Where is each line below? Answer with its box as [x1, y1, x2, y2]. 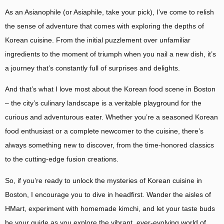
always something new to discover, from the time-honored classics [5, 141, 214, 149]
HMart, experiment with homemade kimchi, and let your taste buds [5, 204, 215, 212]
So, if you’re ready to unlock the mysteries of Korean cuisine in [5, 176, 202, 184]
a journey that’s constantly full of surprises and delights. [5, 63, 180, 72]
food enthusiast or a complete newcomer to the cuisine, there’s [5, 127, 203, 135]
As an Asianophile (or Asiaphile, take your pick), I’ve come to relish [5, 7, 214, 16]
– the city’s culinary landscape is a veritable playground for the [5, 99, 201, 107]
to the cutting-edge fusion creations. [5, 155, 118, 163]
